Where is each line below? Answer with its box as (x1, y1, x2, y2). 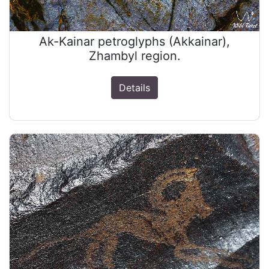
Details (119, 81, 150, 94)
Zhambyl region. (88, 48, 181, 63)
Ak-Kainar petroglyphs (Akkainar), (39, 34, 230, 49)
